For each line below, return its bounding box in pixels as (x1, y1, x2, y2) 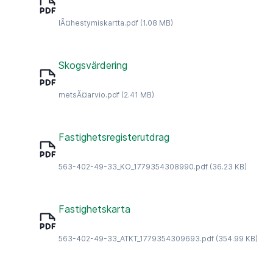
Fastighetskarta (58, 202, 130, 215)
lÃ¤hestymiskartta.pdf (58, 18, 138, 27)
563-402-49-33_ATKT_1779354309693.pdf (58, 233, 214, 243)
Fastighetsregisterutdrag (58, 130, 169, 143)
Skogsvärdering (58, 58, 127, 71)
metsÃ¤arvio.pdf (58, 90, 119, 99)
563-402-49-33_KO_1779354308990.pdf (58, 161, 208, 171)
